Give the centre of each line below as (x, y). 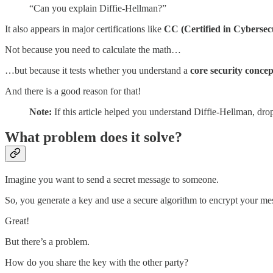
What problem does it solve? (94, 137)
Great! (17, 221)
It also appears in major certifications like (84, 29)
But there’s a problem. (47, 242)
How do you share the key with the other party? (97, 263)
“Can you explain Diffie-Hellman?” (98, 8)
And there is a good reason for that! (73, 91)
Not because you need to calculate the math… (93, 49)
